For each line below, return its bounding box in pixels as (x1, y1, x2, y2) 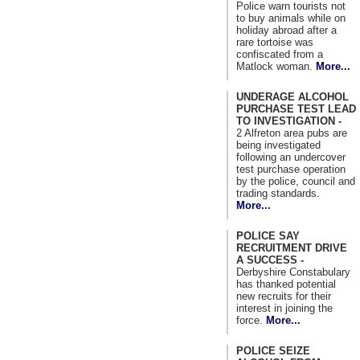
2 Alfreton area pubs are (236, 126, 347, 139)
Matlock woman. (236, 59, 316, 72)
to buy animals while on (236, 11, 346, 24)
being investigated (236, 138, 321, 151)
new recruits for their (236, 289, 331, 302)
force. (236, 313, 266, 326)
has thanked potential (236, 277, 336, 290)
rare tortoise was (236, 35, 313, 48)
